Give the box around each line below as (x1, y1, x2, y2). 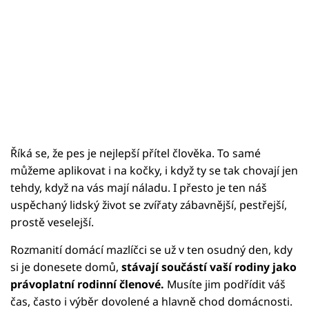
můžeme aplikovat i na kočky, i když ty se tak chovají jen (10, 162, 298, 178)
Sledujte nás (10, 88, 70, 103)
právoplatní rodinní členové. (10, 276, 167, 292)
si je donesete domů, (10, 259, 121, 275)
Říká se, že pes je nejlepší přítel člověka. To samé (10, 145, 261, 161)
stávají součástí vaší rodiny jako (121, 259, 297, 275)
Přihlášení (31, 35, 100, 53)
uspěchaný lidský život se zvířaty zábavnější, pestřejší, (10, 197, 287, 212)
